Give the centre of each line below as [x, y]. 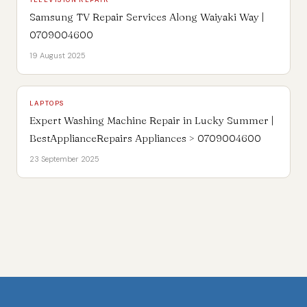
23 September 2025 [64, 159]
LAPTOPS [47, 103]
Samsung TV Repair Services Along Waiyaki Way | [146, 17]
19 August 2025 [57, 56]
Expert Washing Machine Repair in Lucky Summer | [151, 121]
